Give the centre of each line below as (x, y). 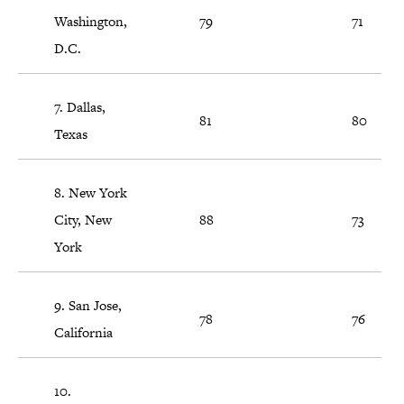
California (83, 333)
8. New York (91, 193)
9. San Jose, (88, 306)
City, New (83, 220)
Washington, (91, 22)
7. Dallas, (80, 107)
